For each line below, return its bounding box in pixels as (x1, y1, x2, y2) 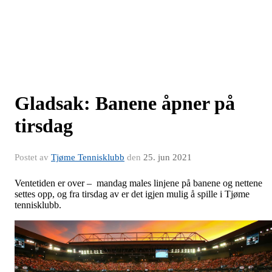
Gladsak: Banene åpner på (15, 92, 235, 115)
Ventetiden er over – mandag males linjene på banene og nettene (15, 178, 262, 189)
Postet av (15, 152, 51, 163)
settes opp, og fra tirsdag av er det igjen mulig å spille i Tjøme (15, 189, 250, 200)
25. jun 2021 (143, 152, 192, 163)
